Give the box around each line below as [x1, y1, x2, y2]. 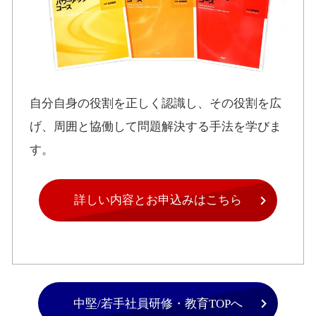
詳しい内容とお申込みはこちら [74, 193, 242, 207]
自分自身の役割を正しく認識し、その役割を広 [30, 97, 282, 111]
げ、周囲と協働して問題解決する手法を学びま [30, 120, 282, 134]
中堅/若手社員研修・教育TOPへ [73, 296, 243, 310]
